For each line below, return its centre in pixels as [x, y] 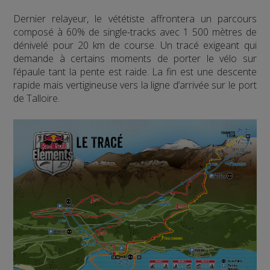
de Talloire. [37, 99]
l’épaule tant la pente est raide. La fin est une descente [135, 72]
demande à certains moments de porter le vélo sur [135, 59]
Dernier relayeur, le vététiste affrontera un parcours [135, 19]
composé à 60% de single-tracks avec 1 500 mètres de [135, 32]
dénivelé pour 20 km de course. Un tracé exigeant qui [135, 46]
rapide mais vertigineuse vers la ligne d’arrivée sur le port [135, 85]
